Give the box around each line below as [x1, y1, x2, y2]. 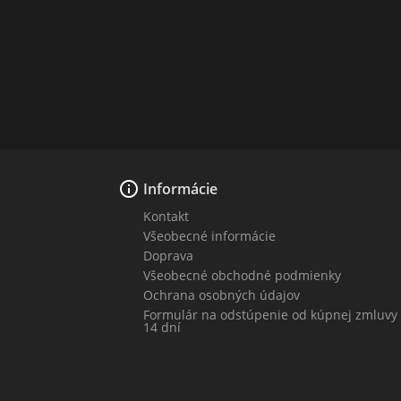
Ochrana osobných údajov [143, 286, 300, 303]
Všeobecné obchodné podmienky [143, 266, 341, 284]
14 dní [143, 318, 181, 336]
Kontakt [143, 207, 189, 225]
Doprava [143, 246, 193, 264]
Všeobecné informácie [143, 226, 276, 244]
